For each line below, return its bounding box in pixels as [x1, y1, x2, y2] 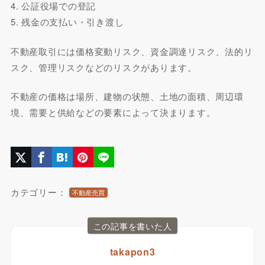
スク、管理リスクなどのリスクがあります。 [10, 60, 197, 73]
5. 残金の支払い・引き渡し [10, 15, 124, 28]
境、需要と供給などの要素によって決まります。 [10, 106, 216, 118]
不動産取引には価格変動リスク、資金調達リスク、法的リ [10, 44, 253, 57]
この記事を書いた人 [93, 219, 172, 232]
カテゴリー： [10, 186, 67, 198]
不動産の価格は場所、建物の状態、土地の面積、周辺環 [10, 90, 244, 102]
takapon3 [109, 245, 156, 258]
